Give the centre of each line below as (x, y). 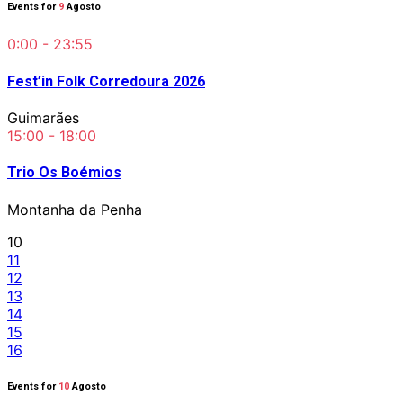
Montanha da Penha (75, 209)
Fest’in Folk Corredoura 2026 (106, 81)
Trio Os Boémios (64, 173)
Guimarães (43, 117)
